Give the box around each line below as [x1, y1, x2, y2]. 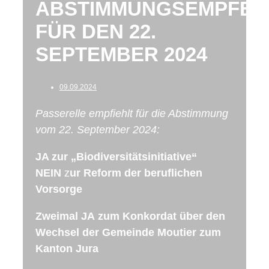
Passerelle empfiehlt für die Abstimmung [35, 107, 228, 119]
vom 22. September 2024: [35, 123, 160, 136]
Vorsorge [35, 183, 82, 195]
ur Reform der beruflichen [70, 166, 202, 179]
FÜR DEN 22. [35, 20, 156, 43]
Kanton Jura [35, 242, 98, 255]
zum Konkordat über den [98, 210, 225, 222]
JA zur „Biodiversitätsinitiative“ [35, 150, 197, 163]
